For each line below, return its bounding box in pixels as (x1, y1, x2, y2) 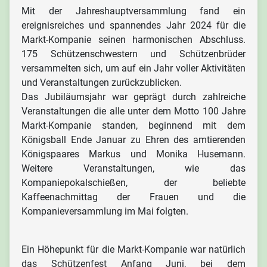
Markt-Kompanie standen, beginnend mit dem (21, 120, 246, 131)
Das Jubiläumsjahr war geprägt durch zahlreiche (21, 91, 246, 103)
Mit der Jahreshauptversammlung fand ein (21, 5, 246, 17)
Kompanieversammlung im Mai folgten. (21, 206, 188, 217)
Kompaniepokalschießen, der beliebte (21, 177, 246, 188)
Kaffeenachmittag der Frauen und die (21, 191, 246, 203)
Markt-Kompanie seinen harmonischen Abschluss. (21, 34, 246, 45)
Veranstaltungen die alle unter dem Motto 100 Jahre (21, 105, 246, 117)
